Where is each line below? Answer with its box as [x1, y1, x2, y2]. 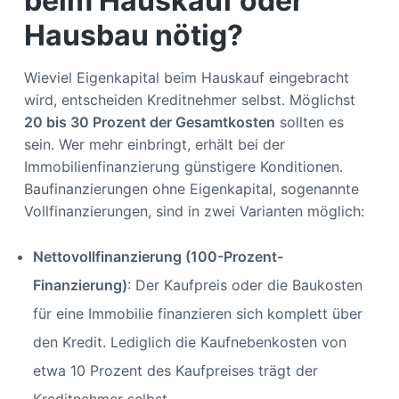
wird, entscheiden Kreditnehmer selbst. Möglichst [23, 91, 355, 110]
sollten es [274, 113, 344, 132]
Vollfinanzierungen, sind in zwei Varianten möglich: [23, 202, 364, 221]
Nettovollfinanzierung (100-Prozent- [32, 248, 283, 266]
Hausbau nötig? [23, 18, 243, 53]
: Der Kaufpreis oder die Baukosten [126, 276, 362, 295]
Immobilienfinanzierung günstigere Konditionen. [23, 158, 343, 176]
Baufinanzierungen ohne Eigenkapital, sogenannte [23, 180, 359, 199]
